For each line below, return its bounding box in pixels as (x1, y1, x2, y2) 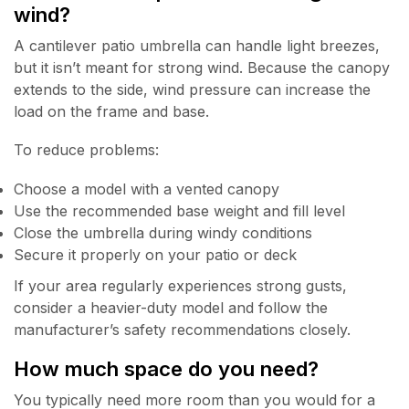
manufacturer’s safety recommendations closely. (14, 320, 351, 339)
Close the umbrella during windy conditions (14, 223, 312, 242)
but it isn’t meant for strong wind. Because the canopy (14, 58, 390, 77)
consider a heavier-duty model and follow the (14, 298, 328, 317)
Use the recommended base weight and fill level (14, 201, 345, 220)
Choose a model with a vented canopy (14, 179, 279, 198)
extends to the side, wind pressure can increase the (14, 79, 371, 99)
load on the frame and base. (14, 101, 209, 121)
